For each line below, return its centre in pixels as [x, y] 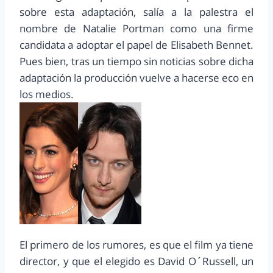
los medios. [47, 94]
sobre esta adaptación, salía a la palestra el [136, 12]
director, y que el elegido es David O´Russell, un [136, 261]
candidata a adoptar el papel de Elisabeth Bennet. [136, 45]
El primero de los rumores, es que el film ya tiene [136, 245]
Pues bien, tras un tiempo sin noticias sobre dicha [136, 62]
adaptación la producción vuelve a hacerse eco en [136, 78]
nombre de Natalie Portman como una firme [136, 29]
